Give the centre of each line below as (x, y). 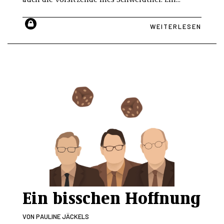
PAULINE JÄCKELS (62, 216)
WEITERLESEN (176, 26)
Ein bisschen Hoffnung (111, 197)
